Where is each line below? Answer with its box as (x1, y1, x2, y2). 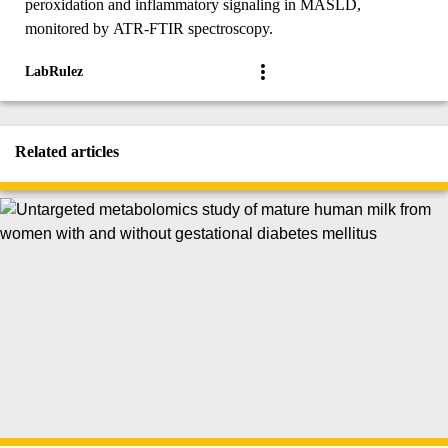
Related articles (15, 143, 119, 161)
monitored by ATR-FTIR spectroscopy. (25, 20, 273, 38)
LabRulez (25, 64, 83, 80)
